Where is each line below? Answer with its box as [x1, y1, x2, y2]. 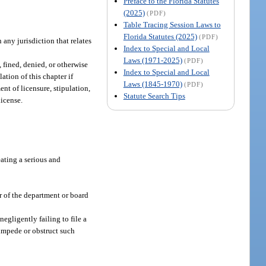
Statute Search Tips [123, 91, 185, 100]
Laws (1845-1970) [123, 79, 182, 88]
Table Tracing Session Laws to [123, 20, 221, 29]
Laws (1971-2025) [123, 55, 182, 65]
